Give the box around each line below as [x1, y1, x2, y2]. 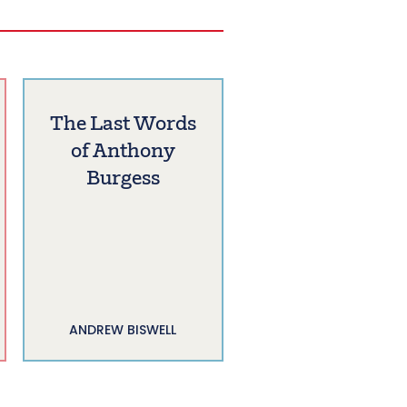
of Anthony [70, 142, 175, 164]
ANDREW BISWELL [69, 321, 177, 340]
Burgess [85, 169, 160, 191]
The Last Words [49, 114, 196, 136]
